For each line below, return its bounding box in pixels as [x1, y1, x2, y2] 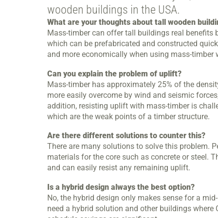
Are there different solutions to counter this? [47, 131, 205, 141]
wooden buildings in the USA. [47, 3, 180, 17]
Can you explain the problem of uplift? [47, 69, 182, 78]
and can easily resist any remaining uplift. [47, 163, 190, 173]
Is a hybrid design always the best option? [47, 182, 195, 192]
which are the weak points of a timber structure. [47, 111, 210, 121]
